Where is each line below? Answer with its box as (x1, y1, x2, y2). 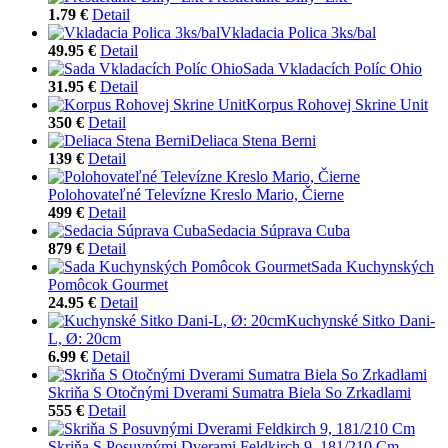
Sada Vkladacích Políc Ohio (243, 59, 422, 77)
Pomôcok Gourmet (48, 275, 168, 293)
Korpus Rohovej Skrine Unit (246, 95, 428, 113)
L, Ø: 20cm (48, 329, 121, 347)
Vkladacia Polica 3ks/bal (220, 23, 376, 41)
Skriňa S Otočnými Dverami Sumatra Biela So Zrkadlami (48, 383, 411, 401)
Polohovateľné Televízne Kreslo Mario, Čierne (48, 185, 344, 203)
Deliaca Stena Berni (190, 131, 316, 149)
